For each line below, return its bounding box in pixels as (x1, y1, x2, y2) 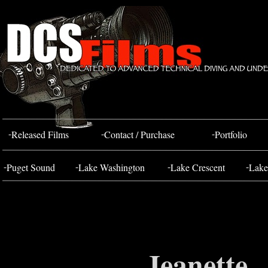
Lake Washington (78, 161, 145, 173)
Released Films (11, 128, 69, 141)
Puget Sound (7, 161, 55, 173)
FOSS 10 (223, 15, 263, 25)
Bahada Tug (156, 15, 211, 25)
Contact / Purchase (104, 128, 175, 141)
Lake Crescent (170, 161, 225, 173)
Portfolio (215, 128, 247, 141)
